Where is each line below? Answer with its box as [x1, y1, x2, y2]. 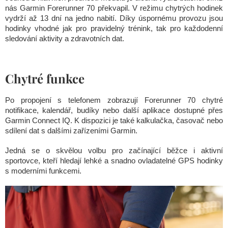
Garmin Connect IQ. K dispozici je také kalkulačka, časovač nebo [5, 116, 223, 125]
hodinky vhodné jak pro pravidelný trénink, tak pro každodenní [5, 24, 223, 33]
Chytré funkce [5, 70, 84, 87]
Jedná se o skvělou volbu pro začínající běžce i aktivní [5, 146, 223, 155]
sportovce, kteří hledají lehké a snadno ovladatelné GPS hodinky [5, 156, 223, 165]
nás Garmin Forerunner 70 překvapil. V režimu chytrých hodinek [5, 4, 223, 13]
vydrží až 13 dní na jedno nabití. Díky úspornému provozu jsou [5, 14, 223, 23]
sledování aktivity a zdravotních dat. [5, 34, 124, 43]
